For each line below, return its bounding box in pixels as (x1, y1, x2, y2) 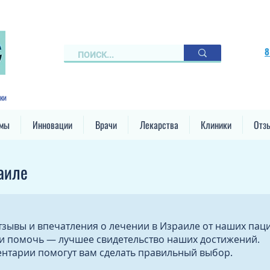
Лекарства (139, 118, 178, 132)
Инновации (32, 118, 72, 132)
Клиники (201, 118, 231, 132)
